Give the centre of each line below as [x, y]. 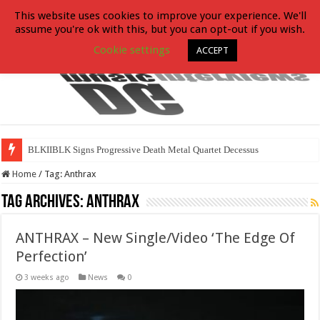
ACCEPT [212, 50]
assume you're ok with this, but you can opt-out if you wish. [160, 29]
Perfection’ [52, 256]
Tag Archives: [44, 202]
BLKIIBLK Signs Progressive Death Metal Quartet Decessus [144, 149]
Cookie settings [132, 50]
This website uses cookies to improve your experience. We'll [160, 15]
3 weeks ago [47, 277]
